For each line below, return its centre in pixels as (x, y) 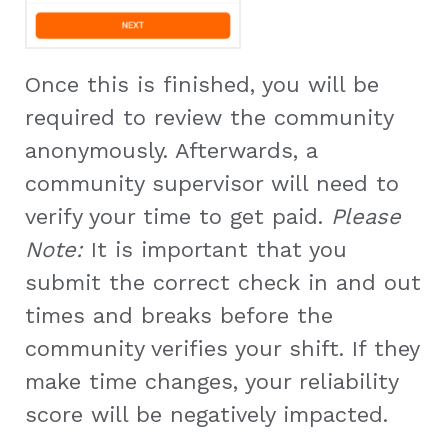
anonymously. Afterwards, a (171, 150)
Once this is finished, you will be (202, 84)
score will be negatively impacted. (206, 414)
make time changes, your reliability (211, 381)
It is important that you (219, 249)
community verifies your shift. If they (222, 348)
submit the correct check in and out (223, 282)
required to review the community (209, 117)
